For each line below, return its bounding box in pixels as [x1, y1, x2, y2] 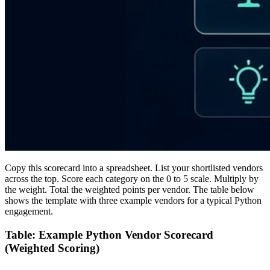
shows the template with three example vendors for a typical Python [5, 195, 262, 206]
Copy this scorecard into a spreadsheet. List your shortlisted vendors [5, 162, 263, 173]
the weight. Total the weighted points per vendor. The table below [5, 184, 254, 195]
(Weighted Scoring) [5, 241, 99, 254]
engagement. [5, 206, 53, 216]
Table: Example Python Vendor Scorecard [5, 228, 213, 241]
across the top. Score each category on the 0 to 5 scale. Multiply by [5, 173, 259, 184]
